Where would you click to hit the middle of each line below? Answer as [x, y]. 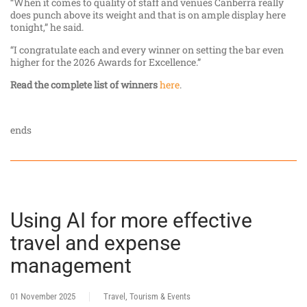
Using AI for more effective [131, 221]
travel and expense [96, 243]
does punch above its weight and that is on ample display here [148, 15]
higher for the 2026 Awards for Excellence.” [107, 62]
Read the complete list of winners [85, 85]
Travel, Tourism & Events [147, 297]
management [71, 266]
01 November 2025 [43, 297]
